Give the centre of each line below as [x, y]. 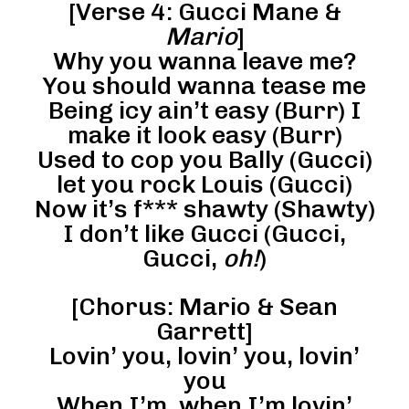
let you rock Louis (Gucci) [204, 184]
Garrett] [204, 331]
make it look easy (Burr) [204, 135]
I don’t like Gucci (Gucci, [204, 233]
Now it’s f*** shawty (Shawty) [204, 209]
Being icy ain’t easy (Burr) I [204, 110]
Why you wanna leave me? [204, 61]
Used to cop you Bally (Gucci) [204, 159]
